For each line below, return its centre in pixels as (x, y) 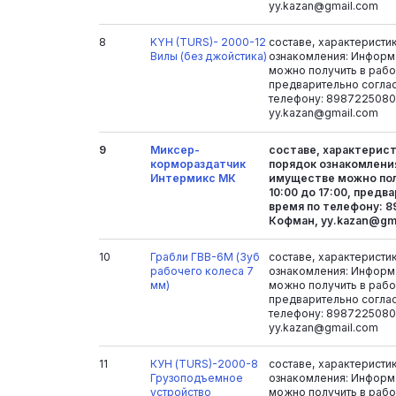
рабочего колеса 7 (202, 270)
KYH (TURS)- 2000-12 (208, 42)
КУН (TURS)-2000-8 (204, 364)
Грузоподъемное (196, 378)
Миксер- (175, 149)
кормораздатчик (198, 164)
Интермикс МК (193, 178)
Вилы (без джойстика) (208, 57)
